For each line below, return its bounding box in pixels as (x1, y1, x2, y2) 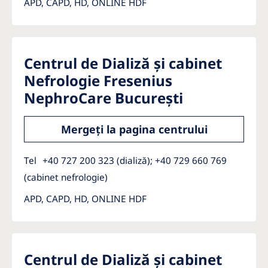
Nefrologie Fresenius (24, 71, 172, 90)
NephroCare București (24, 88, 183, 108)
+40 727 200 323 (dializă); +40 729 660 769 (42, 154, 227, 166)
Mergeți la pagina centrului (60, 122, 208, 136)
